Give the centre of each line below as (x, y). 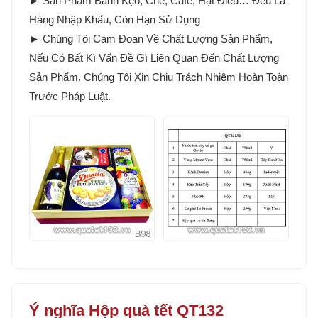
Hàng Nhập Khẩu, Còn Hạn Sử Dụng (115, 20)
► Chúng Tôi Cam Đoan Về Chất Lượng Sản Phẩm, (151, 39)
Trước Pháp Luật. (70, 97)
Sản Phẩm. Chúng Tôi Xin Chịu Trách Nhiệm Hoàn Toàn (159, 77)
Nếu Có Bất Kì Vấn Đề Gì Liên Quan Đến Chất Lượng (154, 58)
